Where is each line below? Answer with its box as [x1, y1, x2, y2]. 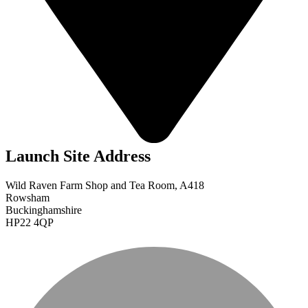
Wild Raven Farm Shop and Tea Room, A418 [5, 179, 204, 191]
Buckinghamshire [5, 203, 82, 216]
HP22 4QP [5, 216, 54, 228]
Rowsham [5, 191, 49, 203]
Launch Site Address [5, 146, 151, 165]
